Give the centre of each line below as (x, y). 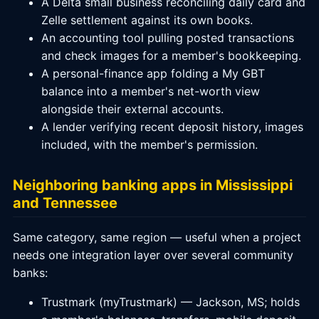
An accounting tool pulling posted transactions (168, 38)
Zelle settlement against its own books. (147, 20)
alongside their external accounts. (132, 109)
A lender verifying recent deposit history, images (172, 127)
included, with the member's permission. (150, 145)
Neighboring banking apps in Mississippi (153, 185)
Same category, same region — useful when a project (157, 237)
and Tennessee (65, 203)
